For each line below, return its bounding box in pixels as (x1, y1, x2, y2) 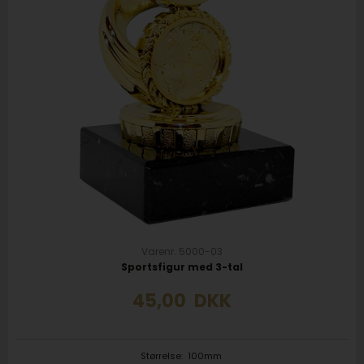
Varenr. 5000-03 (141, 245, 223, 258)
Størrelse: (140, 349, 185, 362)
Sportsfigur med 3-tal (121, 260, 243, 274)
